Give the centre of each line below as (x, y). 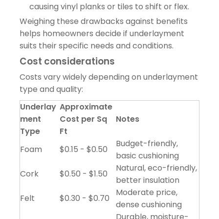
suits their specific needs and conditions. (97, 45)
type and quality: (51, 89)
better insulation (148, 180)
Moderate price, (147, 192)
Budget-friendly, (147, 143)
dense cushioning (149, 204)
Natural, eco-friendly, (156, 168)
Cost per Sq (83, 119)
